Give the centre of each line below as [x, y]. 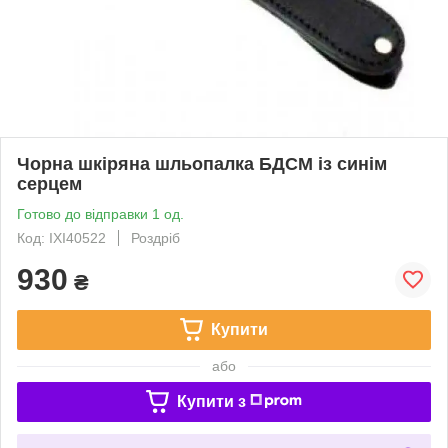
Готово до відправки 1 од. [100, 213]
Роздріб [155, 237]
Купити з [211, 401]
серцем [49, 183]
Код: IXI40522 [61, 237]
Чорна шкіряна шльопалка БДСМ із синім [202, 163]
